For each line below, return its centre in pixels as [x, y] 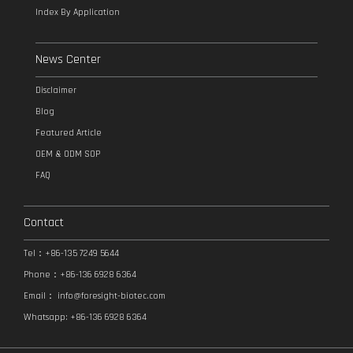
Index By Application [78, 12]
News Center [68, 59]
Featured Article [69, 133]
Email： [39, 296]
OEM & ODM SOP [68, 154]
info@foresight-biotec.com [110, 296]
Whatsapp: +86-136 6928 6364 [85, 317]
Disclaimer [56, 90]
